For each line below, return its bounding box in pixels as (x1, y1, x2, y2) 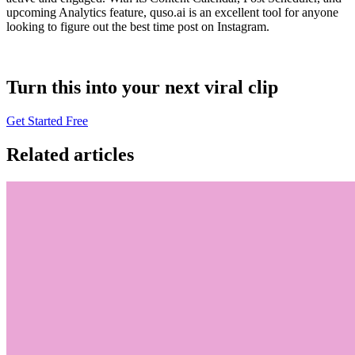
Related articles (6, 143, 134, 165)
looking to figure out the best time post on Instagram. (6, 20, 273, 34)
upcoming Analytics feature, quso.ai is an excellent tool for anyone (6, 6, 338, 20)
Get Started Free (6, 114, 88, 128)
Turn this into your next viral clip (6, 77, 278, 98)
